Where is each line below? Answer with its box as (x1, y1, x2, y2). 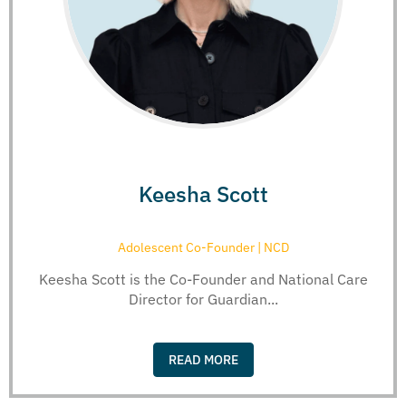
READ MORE (168, 352, 238, 369)
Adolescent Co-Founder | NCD (117, 238, 289, 256)
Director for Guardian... (128, 289, 278, 308)
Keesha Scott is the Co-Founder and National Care (38, 269, 368, 288)
